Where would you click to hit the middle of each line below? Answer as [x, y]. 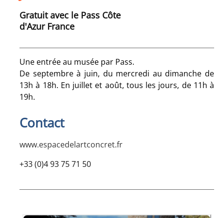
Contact [42, 123]
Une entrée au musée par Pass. [78, 62]
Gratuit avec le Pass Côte [70, 15]
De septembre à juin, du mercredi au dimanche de [117, 74]
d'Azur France [47, 27]
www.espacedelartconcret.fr [71, 145]
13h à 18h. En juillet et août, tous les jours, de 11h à [117, 85]
